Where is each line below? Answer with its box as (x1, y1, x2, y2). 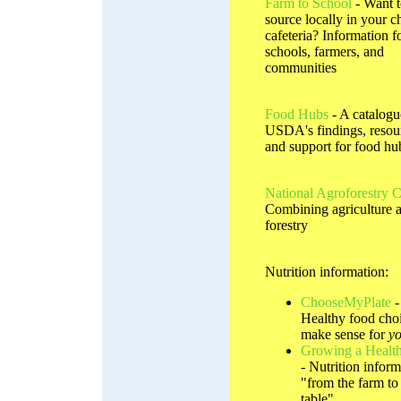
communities (265, 59, 337, 75)
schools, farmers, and (265, 43, 384, 59)
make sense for (301, 326, 388, 342)
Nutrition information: (265, 263, 388, 279)
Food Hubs (265, 106, 332, 122)
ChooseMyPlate (301, 294, 391, 310)
